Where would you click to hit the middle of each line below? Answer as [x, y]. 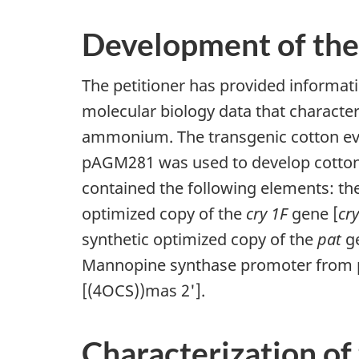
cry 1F [267, 213]
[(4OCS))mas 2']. [143, 290]
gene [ [313, 213]
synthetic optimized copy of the [200, 239]
